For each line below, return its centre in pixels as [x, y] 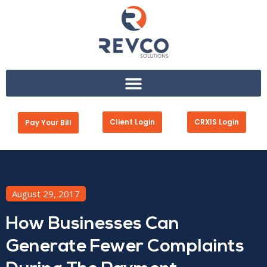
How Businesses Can [93, 224]
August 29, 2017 [46, 194]
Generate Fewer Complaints [125, 247]
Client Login [132, 122]
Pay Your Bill [48, 122]
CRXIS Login [216, 122]
